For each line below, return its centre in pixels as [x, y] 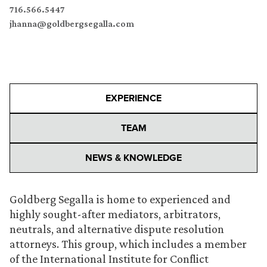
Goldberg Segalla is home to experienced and [120, 199]
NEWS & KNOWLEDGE [133, 158]
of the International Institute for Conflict [109, 259]
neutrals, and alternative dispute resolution [117, 229]
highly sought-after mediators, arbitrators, [115, 214]
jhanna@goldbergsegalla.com [72, 24]
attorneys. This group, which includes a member [128, 244]
